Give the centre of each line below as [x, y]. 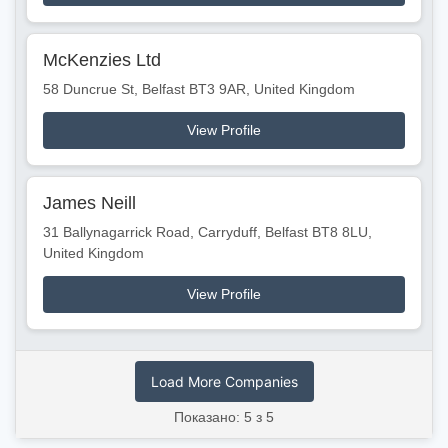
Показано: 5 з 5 [224, 416]
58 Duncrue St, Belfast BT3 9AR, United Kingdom [199, 88]
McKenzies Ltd [102, 59]
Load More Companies [224, 381]
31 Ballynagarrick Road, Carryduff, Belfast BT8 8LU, [207, 231]
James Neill [89, 202]
